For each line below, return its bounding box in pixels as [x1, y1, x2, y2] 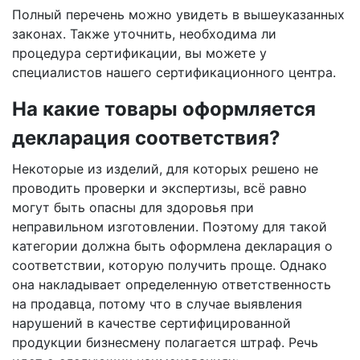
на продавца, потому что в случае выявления [12, 296, 302, 312]
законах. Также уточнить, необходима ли [12, 26, 276, 42]
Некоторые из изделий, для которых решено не [12, 161, 318, 177]
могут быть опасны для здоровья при [12, 199, 254, 215]
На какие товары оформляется [12, 97, 316, 121]
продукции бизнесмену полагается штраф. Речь [12, 334, 318, 350]
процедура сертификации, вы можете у [12, 45, 267, 61]
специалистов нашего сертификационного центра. [12, 64, 336, 80]
